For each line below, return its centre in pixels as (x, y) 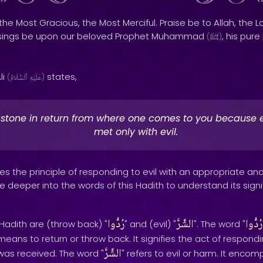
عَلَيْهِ (36, 78)
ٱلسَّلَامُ (18, 78)
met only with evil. (136, 132)
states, (61, 77)
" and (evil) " (150, 224)
